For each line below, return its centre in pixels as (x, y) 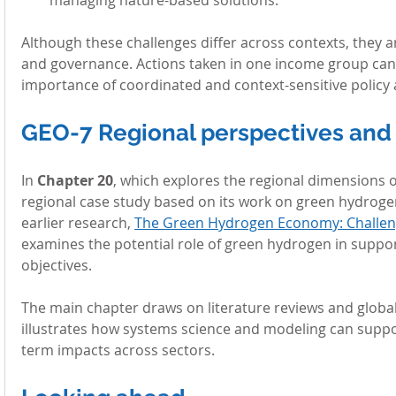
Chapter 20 (75, 180)
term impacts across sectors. (118, 350)
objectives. (57, 265)
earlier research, (78, 222)
